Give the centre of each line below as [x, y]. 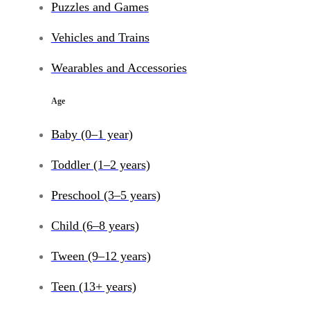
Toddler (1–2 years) [100, 165]
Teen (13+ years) [93, 286]
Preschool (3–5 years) [106, 195]
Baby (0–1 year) [92, 135]
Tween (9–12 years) [101, 256]
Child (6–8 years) [95, 225]
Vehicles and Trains [100, 38]
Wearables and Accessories [119, 68]
